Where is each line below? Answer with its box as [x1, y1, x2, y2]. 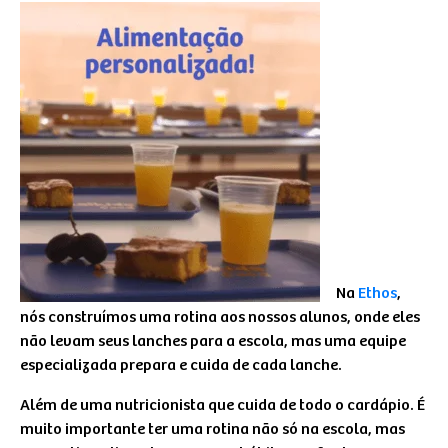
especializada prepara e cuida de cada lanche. [20, 357, 342, 374]
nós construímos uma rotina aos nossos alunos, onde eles [20, 309, 420, 326]
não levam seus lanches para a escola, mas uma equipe [20, 333, 406, 350]
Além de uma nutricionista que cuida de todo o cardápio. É [20, 397, 425, 414]
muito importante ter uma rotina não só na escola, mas [20, 421, 405, 438]
